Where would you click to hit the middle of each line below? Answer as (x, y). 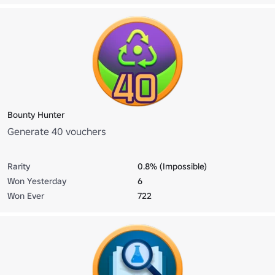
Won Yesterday (37, 181)
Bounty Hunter (36, 114)
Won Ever (26, 196)
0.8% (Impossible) (172, 166)
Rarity (19, 166)
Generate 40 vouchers (56, 131)
